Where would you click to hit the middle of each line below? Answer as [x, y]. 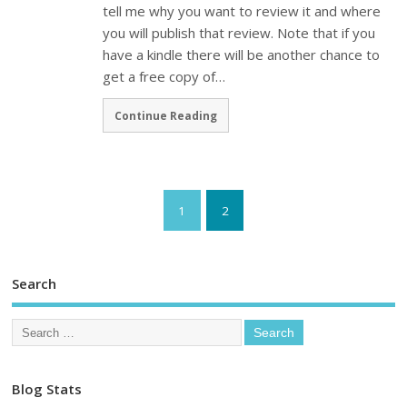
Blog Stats [47, 389]
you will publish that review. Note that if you [239, 33]
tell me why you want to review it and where [242, 11]
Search [35, 283]
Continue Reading [166, 115]
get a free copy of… [164, 77]
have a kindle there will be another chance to [242, 55]
